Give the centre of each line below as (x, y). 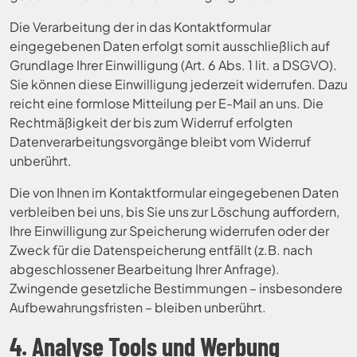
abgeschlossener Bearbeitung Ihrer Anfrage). (145, 269)
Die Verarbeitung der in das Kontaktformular (140, 27)
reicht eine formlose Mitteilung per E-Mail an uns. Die (167, 103)
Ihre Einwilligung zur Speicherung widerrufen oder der (169, 231)
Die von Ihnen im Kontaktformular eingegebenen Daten (174, 192)
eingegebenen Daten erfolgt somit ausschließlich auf (170, 46)
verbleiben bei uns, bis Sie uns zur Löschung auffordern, (175, 212)
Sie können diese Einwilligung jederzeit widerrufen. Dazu (178, 84)
